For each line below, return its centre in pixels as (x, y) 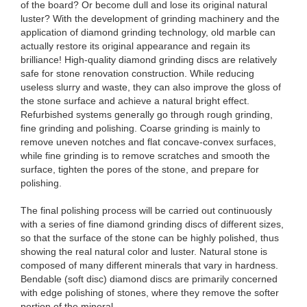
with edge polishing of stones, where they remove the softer (150, 293)
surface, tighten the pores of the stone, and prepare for (140, 169)
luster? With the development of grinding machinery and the (150, 19)
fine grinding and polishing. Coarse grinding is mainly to (140, 128)
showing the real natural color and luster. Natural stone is (144, 251)
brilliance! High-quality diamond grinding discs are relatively (149, 60)
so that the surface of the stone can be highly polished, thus (150, 238)
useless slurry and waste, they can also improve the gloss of (151, 87)
